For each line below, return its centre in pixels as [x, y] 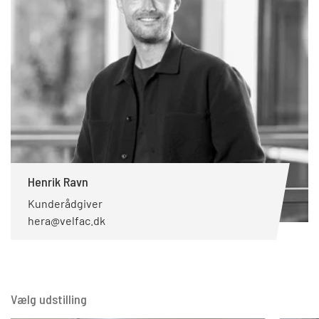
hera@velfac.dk [67, 220]
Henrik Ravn [58, 182]
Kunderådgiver [65, 203]
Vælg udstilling [49, 299]
